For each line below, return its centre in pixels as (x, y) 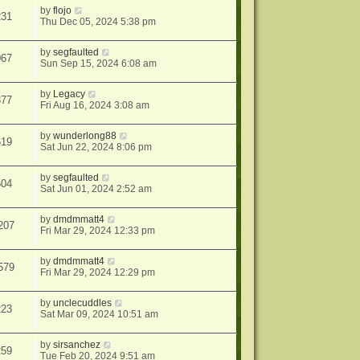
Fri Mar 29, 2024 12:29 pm (98, 272)
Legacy (70, 94)
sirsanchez (77, 345)
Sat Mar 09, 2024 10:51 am (100, 314)
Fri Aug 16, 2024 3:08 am (95, 105)
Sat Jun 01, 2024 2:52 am (96, 189)
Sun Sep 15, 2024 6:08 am (99, 63)
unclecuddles (83, 303)
